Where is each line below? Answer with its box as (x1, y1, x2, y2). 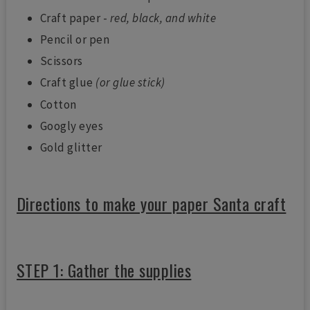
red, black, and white (109, 10, 217, 26)
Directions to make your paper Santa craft (16, 191, 286, 217)
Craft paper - (39, 10, 110, 26)
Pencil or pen (39, 31, 110, 47)
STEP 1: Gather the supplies (16, 257, 192, 283)
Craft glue (39, 75, 96, 91)
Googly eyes (39, 118, 104, 134)
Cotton (39, 96, 77, 112)
